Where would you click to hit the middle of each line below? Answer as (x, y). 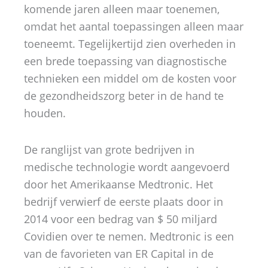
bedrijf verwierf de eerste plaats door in (124, 201)
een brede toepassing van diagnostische (125, 61)
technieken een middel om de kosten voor (130, 79)
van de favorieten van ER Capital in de (119, 253)
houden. (45, 113)
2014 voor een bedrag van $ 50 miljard (121, 219)
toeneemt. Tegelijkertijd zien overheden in (130, 44)
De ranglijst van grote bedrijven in (109, 149)
